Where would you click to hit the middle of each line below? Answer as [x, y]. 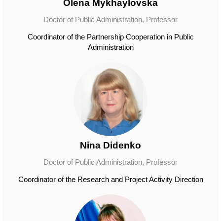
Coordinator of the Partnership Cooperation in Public [110, 37]
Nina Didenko [110, 145]
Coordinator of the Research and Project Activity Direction [110, 179]
